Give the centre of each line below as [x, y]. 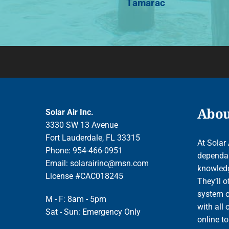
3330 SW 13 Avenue [82, 125]
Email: [58, 164]
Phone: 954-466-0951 [84, 151]
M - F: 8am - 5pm [76, 199]
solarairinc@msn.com [110, 164]
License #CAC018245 [85, 176]
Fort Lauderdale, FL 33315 [93, 138]
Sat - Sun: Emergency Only [93, 212]
